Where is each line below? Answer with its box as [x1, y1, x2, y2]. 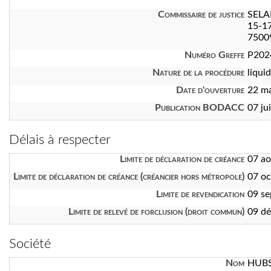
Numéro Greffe [184, 50, 244, 60]
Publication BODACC [155, 103, 244, 113]
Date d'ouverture [176, 85, 244, 96]
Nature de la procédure [152, 68, 244, 78]
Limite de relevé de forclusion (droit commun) [68, 207, 244, 217]
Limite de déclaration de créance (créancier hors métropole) [13, 172, 244, 182]
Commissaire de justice [158, 10, 244, 20]
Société [9, 237, 51, 251]
